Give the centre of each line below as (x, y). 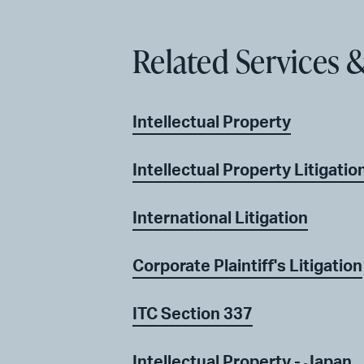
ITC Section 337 (193, 314)
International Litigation (220, 218)
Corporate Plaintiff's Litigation (247, 266)
